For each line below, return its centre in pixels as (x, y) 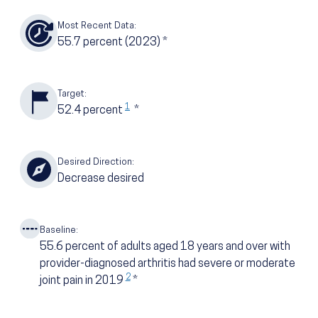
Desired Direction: (96, 163)
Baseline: (59, 231)
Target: (72, 94)
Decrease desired (101, 179)
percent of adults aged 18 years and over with (177, 247)
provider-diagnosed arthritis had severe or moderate (167, 264)
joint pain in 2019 (82, 281)
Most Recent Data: (97, 26)
